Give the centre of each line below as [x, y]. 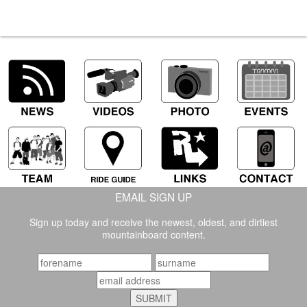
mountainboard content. [153, 234]
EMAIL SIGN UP [153, 196]
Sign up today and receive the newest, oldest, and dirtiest [153, 222]
